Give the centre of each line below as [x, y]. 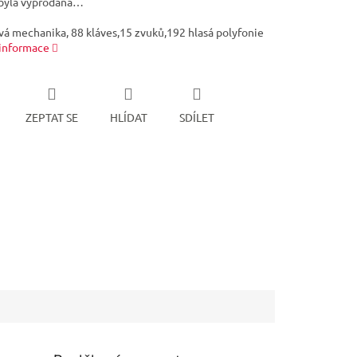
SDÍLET [196, 117]
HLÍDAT [128, 117]
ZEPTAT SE [51, 117]
